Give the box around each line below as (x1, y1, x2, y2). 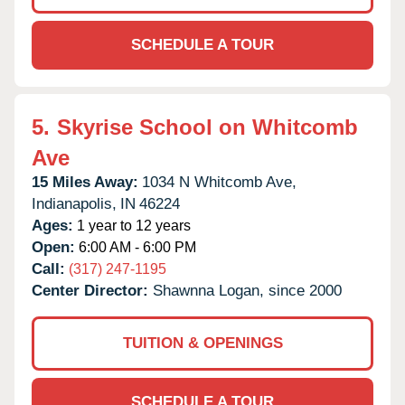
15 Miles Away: (32, 173, 138, 191)
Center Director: (32, 281, 153, 299)
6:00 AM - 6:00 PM (75, 239, 196, 255)
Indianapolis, (32, 194, 117, 212)
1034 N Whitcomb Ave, (142, 173, 297, 191)
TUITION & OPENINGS (122, 334, 283, 352)
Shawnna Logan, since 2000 (153, 281, 342, 299)
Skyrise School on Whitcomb (57, 114, 358, 139)
